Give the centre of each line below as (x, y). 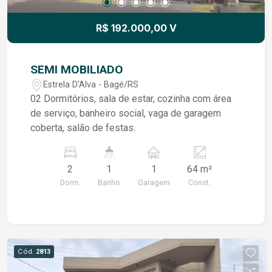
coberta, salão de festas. (83, 128)
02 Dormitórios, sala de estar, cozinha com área (131, 99)
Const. (200, 183)
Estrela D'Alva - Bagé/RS (91, 84)
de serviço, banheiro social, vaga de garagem (126, 114)
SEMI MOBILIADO (77, 70)
